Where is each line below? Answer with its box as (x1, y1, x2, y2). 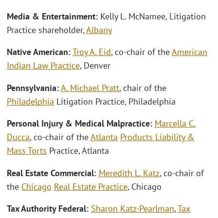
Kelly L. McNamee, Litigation (100, 10, 206, 22)
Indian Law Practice (7, 60, 80, 72)
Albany (86, 24, 112, 36)
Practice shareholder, (7, 24, 86, 36)
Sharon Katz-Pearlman (91, 203, 174, 215)
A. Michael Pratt (61, 82, 119, 93)
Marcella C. (155, 118, 196, 129)
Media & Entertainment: (7, 10, 100, 22)
